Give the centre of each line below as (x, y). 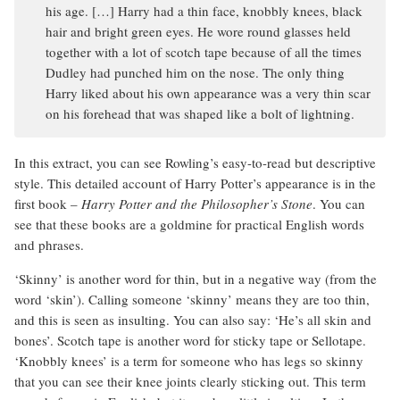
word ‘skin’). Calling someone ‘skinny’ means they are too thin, (192, 300)
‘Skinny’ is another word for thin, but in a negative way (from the (196, 279)
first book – (48, 204)
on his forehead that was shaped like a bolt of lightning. (200, 114)
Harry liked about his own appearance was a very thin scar (208, 93)
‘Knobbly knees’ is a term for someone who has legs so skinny (189, 361)
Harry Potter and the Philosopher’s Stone (197, 204)
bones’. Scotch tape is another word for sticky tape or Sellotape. (190, 341)
